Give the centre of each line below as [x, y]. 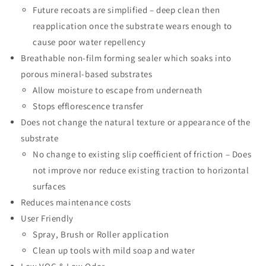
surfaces [49, 186]
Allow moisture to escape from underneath [118, 90]
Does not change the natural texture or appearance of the [136, 122]
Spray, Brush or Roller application [101, 234]
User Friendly [47, 218]
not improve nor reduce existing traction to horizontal [141, 170]
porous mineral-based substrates [87, 74]
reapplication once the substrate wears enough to [132, 26]
